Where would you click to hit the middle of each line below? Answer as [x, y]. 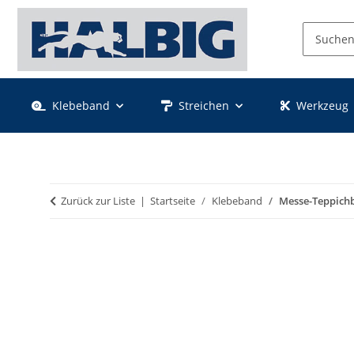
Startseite [173, 201]
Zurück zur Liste [98, 201]
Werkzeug [322, 106]
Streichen [204, 106]
